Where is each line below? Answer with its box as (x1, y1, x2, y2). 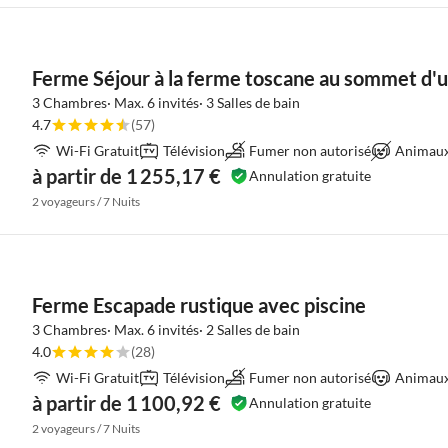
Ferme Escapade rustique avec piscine (32, 293, 366, 317)
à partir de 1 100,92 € (32, 391, 221, 415)
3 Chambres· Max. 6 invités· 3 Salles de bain (32, 94, 300, 111)
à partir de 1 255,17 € (32, 164, 221, 188)
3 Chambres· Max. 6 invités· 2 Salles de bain (32, 321, 300, 338)
